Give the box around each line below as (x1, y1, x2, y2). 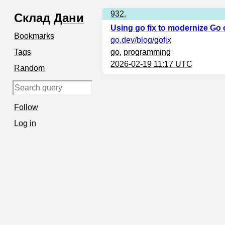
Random (14, 64, 45, 72)
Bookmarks (14, 32, 54, 40)
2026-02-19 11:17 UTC (110, 60, 192, 68)
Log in (14, 119, 36, 128)
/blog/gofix (135, 36, 171, 44)
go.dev (110, 36, 135, 44)
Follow (14, 103, 38, 111)
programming (124, 48, 171, 56)
